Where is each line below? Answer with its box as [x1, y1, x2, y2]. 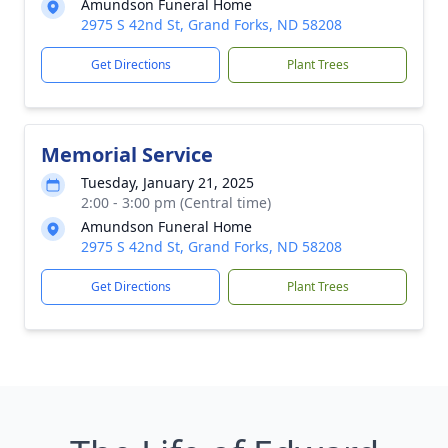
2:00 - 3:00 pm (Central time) [81, 193, 271, 212]
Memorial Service [41, 141, 213, 168]
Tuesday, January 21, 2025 [81, 173, 254, 192]
